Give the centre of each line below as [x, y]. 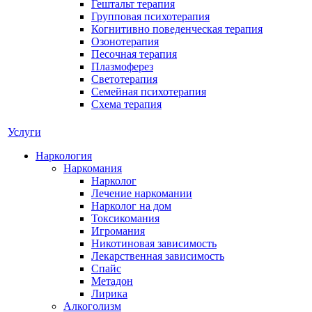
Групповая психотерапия [150, 16]
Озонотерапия [125, 41]
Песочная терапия [134, 54]
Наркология [64, 156]
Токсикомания [125, 218]
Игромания [118, 231]
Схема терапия [126, 104]
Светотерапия [124, 79]
